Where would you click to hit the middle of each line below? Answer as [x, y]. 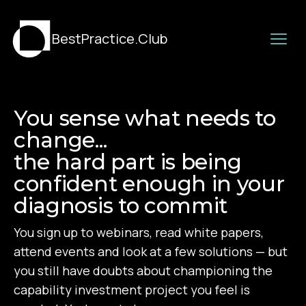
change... [60, 140]
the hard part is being [128, 162]
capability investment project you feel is [132, 290]
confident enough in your [149, 184]
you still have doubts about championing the [143, 271]
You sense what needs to [145, 118]
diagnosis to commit [121, 206]
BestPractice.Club [110, 39]
